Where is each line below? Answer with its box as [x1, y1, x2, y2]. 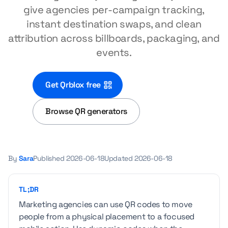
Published [33, 154, 67, 163]
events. [96, 46, 132, 59]
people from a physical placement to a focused [19, 211, 195, 222]
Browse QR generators [45, 106, 127, 117]
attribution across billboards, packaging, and [8, 32, 220, 45]
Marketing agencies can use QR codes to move [19, 199, 192, 210]
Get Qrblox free [45, 79, 101, 90]
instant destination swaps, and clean [26, 17, 202, 31]
